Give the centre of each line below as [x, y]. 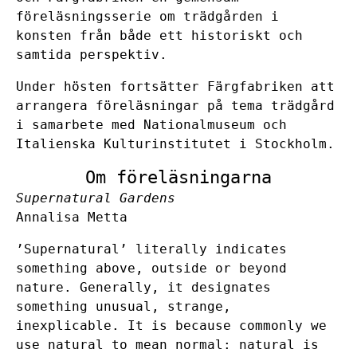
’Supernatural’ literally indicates [151, 249]
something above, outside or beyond [151, 268]
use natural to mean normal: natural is [167, 344]
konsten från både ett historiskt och [159, 35]
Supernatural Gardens [96, 198]
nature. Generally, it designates [143, 287]
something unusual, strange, [124, 306]
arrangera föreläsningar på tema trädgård [175, 105]
